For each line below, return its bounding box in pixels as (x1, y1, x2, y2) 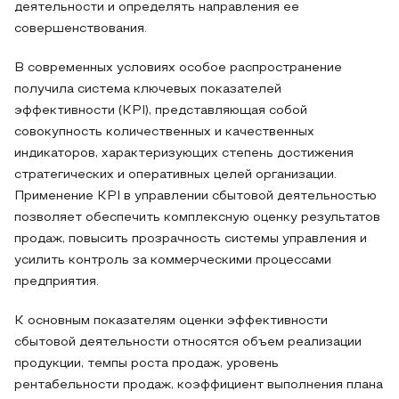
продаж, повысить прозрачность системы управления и (14, 233, 367, 245)
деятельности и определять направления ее (14, 2, 299, 13)
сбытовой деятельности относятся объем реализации (14, 337, 362, 348)
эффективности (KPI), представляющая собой (14, 105, 307, 117)
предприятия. (14, 276, 99, 288)
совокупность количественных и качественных (14, 126, 314, 138)
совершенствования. (14, 23, 147, 35)
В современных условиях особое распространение (14, 62, 342, 74)
